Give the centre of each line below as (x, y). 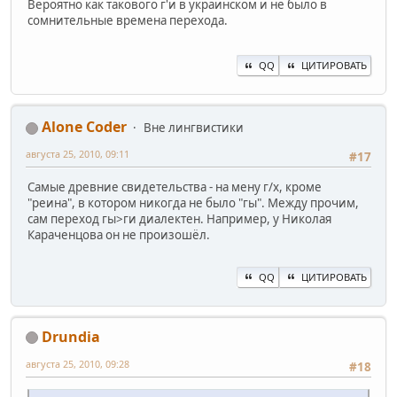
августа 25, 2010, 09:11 (78, 154)
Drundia (71, 336)
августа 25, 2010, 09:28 (78, 363)
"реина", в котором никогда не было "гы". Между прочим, (193, 203)
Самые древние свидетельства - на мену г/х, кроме (175, 187)
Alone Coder (84, 127)
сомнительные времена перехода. (128, 21)
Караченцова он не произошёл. (119, 235)
